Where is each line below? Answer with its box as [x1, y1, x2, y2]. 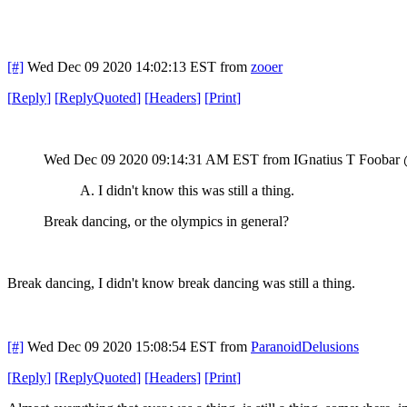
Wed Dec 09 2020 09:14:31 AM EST [44, 151, 259, 167]
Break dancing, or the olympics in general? [44, 213, 293, 229]
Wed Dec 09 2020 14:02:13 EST [27, 58, 216, 74]
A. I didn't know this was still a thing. [80, 182, 294, 198]
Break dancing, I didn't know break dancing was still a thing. [7, 274, 359, 291]
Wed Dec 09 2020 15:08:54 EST [27, 338, 216, 354]
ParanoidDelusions [251, 338, 359, 354]
